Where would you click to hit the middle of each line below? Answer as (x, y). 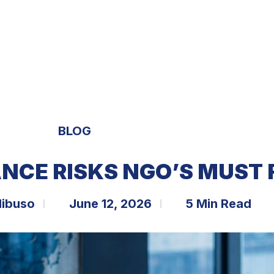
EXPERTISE (51, 27)
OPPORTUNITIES (151, 27)
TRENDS (230, 27)
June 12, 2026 (110, 203)
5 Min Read (219, 203)
